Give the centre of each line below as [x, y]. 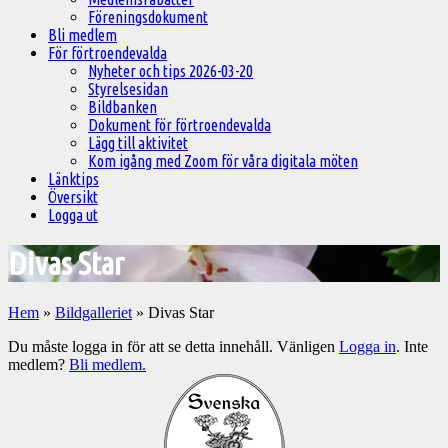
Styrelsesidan [128, 89]
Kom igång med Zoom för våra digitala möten [223, 161]
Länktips [73, 179]
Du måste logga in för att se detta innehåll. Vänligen [173, 346]
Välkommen [69, 385]
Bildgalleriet [93, 312]
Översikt [73, 197]
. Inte [412, 346]
